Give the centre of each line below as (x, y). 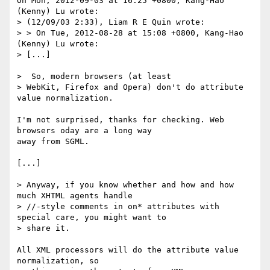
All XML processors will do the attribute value (128, 250)
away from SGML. (53, 142)
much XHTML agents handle (75, 196)
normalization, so (58, 261)
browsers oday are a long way (84, 131)
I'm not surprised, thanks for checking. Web (121, 120)
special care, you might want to (92, 218)
